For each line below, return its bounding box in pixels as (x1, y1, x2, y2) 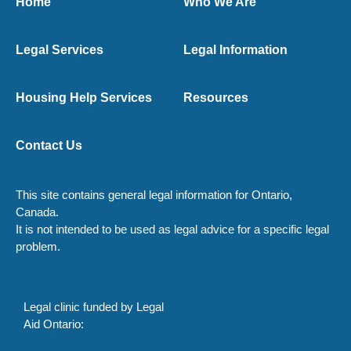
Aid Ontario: (24, 317, 84, 331)
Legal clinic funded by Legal (24, 300, 164, 313)
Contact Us (16, 139, 82, 152)
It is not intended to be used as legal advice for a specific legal (16, 223, 329, 236)
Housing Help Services (16, 91, 152, 104)
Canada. (16, 205, 59, 219)
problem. (16, 240, 60, 253)
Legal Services (16, 43, 103, 56)
